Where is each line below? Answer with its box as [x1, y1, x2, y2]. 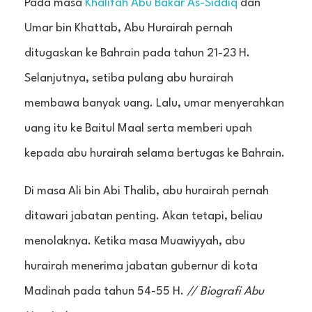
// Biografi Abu [187, 286, 264, 298]
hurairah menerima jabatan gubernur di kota [24, 260, 258, 273]
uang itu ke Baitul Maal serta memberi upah [24, 123, 252, 135]
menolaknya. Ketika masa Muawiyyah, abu [24, 235, 245, 248]
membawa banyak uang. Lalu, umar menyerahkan [24, 97, 284, 110]
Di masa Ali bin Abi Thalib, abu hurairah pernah [24, 185, 269, 198]
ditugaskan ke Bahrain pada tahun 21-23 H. [24, 47, 250, 60]
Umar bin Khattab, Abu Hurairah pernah [24, 22, 233, 35]
